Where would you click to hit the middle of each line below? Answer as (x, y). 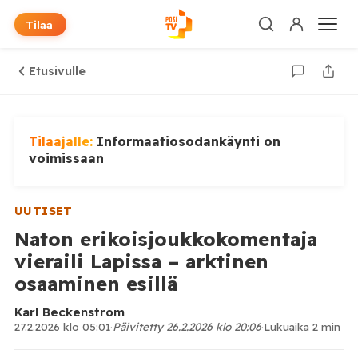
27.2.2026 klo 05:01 (62, 326)
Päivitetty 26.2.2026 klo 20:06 (187, 326)
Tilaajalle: (62, 141)
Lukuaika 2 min (302, 326)
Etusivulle (57, 71)
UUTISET (43, 211)
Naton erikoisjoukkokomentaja (165, 239)
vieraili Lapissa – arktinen (141, 261)
